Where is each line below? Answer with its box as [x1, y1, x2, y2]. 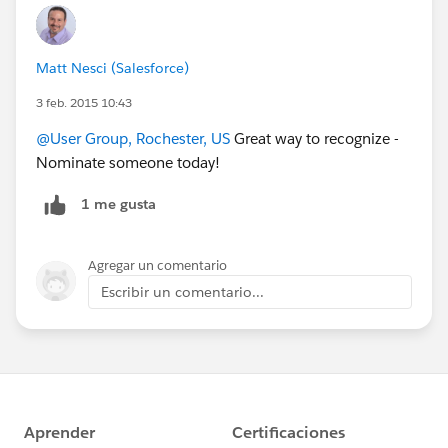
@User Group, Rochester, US [36, 128, 230, 148]
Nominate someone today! [36, 152, 220, 172]
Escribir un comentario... [101, 282, 264, 301]
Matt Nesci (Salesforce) [36, 58, 189, 77]
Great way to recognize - [230, 128, 399, 148]
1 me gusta [81, 195, 156, 214]
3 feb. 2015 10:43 [36, 93, 132, 111]
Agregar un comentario [88, 256, 227, 274]
